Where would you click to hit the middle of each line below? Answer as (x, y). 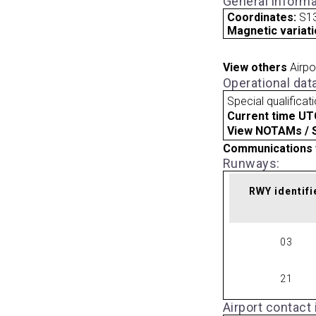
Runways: (251, 163)
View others (255, 68)
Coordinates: (263, 17)
